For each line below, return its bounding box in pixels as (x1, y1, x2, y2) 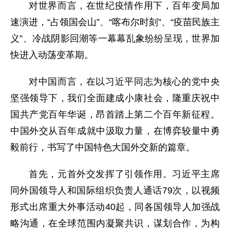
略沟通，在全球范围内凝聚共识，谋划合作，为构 (10, 218, 220, 229)
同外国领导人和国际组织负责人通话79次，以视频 (10, 185, 220, 196)
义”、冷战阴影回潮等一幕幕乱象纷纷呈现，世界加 (10, 33, 220, 44)
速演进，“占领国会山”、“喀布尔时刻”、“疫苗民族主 (10, 17, 220, 28)
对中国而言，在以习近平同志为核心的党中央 (29, 76, 220, 87)
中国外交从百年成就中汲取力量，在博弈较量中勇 (10, 126, 220, 137)
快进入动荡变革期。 (10, 50, 93, 61)
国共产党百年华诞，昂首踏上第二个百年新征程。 (10, 109, 220, 120)
